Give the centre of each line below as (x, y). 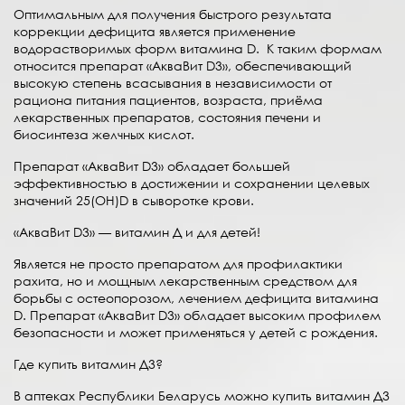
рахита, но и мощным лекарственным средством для (185, 281)
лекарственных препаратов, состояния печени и (167, 118)
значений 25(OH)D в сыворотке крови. (134, 201)
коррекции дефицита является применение (155, 32)
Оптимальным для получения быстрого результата (173, 14)
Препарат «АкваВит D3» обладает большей (152, 166)
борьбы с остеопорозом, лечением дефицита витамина (196, 298)
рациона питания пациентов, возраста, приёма (168, 100)
